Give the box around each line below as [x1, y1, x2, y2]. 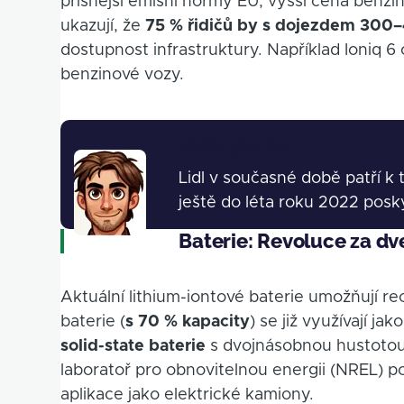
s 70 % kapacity [125, 314, 251, 331]
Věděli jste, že [179, 136, 288, 156]
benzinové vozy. [60, 67, 185, 84]
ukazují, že [60, 18, 146, 35]
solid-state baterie [60, 338, 207, 355]
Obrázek [74, 153, 142, 170]
